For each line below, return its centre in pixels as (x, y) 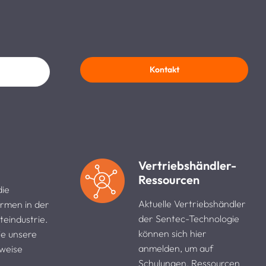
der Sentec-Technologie (189, 218)
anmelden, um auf (176, 248)
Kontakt (164, 69)
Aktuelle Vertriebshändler (192, 203)
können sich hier (173, 233)
